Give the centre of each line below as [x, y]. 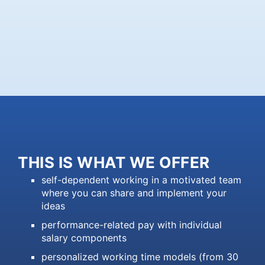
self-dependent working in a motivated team [141, 180]
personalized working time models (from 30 [140, 256]
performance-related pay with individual [132, 224]
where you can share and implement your [134, 193]
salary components [84, 237]
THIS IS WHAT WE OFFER [114, 162]
